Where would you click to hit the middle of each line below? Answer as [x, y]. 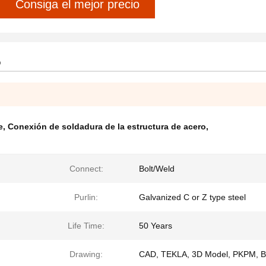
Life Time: [86, 226]
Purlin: [86, 197]
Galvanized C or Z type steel [192, 197]
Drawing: [86, 254]
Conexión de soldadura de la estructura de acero [107, 126]
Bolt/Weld [157, 169]
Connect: [86, 169]
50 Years [156, 226]
